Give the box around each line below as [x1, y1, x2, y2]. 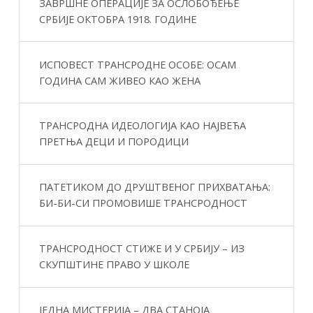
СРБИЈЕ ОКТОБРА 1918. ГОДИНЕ [38, 11, 196, 26]
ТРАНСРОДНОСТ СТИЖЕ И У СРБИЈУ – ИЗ [38, 241, 245, 256]
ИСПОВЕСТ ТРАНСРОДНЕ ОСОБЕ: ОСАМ [38, 57, 236, 71]
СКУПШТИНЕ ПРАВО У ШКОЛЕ [38, 257, 189, 272]
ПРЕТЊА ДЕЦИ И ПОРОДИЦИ [38, 134, 189, 149]
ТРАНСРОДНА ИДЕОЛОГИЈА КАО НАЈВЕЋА [38, 118, 246, 133]
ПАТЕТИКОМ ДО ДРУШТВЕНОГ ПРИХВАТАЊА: [38, 180, 270, 194]
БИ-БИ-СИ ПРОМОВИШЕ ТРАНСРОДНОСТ [38, 196, 247, 210]
